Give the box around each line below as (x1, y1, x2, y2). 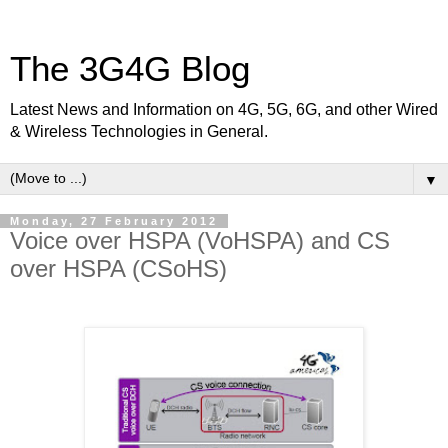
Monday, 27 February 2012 (10, 215, 218, 227)
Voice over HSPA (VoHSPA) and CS (10, 227, 390, 254)
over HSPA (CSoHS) (10, 255, 227, 282)
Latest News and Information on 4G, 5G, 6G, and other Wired (10, 101, 438, 118)
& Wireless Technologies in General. (10, 123, 268, 140)
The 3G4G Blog (10, 50, 250, 88)
